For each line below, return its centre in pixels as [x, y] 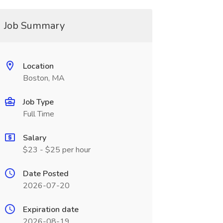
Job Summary [34, 26]
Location [38, 66]
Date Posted [46, 174]
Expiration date [51, 210]
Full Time [38, 114]
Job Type [38, 102]
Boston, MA [44, 78]
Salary [34, 138]
